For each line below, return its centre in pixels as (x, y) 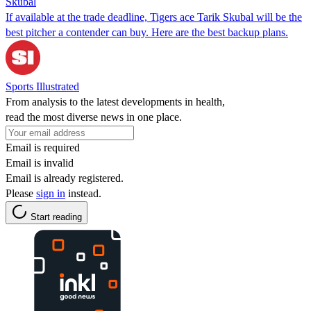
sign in (51, 193)
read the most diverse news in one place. (94, 117)
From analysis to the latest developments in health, (115, 101)
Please (21, 193)
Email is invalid (40, 162)
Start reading (56, 217)
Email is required (43, 147)
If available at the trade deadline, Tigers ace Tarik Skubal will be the (154, 17)
